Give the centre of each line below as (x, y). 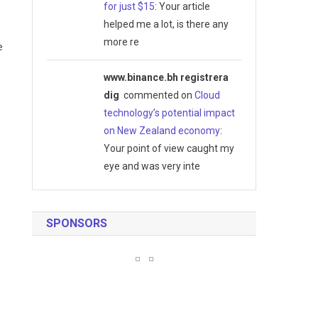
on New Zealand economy (161, 130)
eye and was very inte (152, 166)
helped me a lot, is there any (166, 24)
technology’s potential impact (169, 113)
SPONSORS (77, 223)
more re (121, 42)
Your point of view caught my (169, 148)
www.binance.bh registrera (166, 77)
